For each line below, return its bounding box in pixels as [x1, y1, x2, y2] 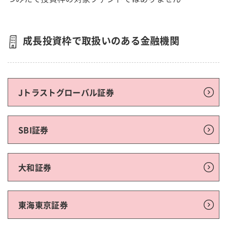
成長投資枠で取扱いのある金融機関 [23, 33, 180, 48]
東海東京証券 [18, 199, 68, 211]
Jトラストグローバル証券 [18, 86, 114, 98]
